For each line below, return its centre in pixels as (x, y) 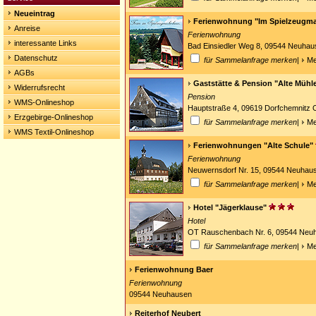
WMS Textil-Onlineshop (54, 132)
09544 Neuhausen (160, 294)
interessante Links (45, 43)
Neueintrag (35, 13)
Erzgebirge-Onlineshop (54, 117)
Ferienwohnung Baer (174, 269)
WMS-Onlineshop (44, 102)
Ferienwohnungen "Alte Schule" (253, 145)
